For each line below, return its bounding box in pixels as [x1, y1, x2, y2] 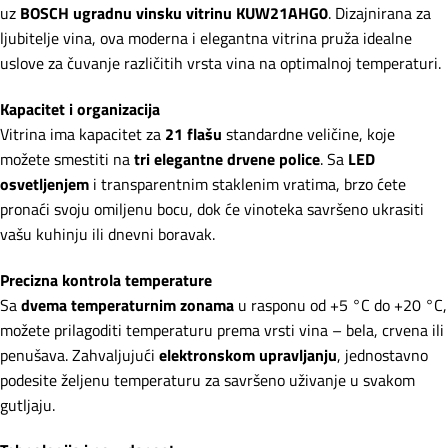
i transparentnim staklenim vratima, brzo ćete [89, 171, 406, 196]
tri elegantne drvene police [134, 146, 320, 171]
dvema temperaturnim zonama [21, 292, 234, 317]
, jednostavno [337, 342, 428, 367]
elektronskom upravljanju [159, 342, 337, 367]
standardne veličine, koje [222, 121, 395, 146]
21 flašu [165, 121, 222, 146]
